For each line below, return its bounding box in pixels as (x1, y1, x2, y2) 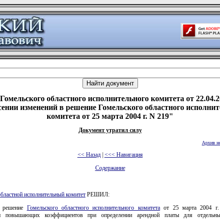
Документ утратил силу (78, 127, 142, 134)
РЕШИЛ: (85, 191, 110, 198)
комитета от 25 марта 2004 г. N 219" (47, 112, 173, 120)
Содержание (95, 165, 125, 171)
